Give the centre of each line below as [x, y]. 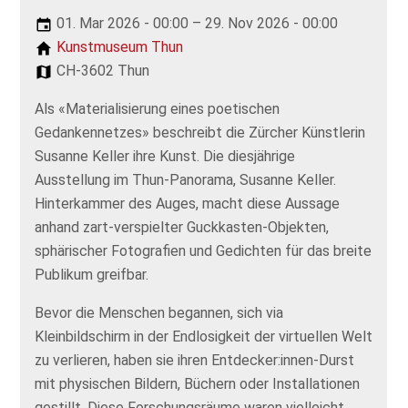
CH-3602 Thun [102, 70]
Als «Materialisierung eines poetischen [158, 108]
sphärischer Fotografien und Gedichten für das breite [204, 250]
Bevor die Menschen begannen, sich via [159, 312]
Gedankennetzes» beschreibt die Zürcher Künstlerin [200, 132]
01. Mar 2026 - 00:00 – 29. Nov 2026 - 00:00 [196, 23]
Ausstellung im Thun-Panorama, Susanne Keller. [186, 179]
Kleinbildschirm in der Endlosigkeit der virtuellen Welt [204, 336]
